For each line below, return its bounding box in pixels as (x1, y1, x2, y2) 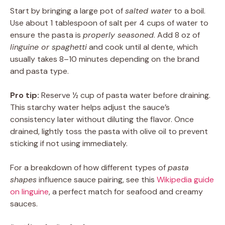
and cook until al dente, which (87, 41, 198, 52)
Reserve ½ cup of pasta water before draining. (39, 89, 210, 100)
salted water (125, 5, 172, 16)
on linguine (10, 186, 49, 197)
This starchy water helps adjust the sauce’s (10, 101, 170, 113)
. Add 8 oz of (154, 29, 200, 40)
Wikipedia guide (157, 174, 214, 185)
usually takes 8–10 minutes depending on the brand (10, 53, 199, 64)
